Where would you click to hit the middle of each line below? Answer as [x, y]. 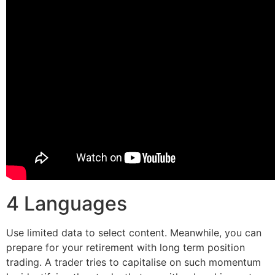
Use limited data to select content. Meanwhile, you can [134, 232]
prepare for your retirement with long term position [126, 247]
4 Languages [67, 203]
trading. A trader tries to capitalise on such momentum [134, 262]
